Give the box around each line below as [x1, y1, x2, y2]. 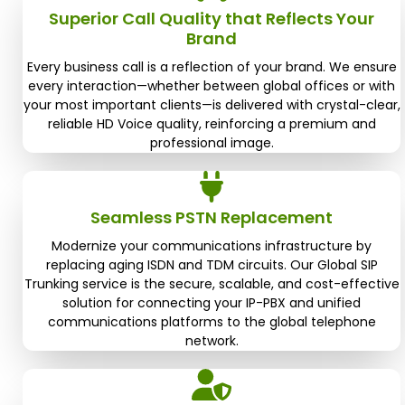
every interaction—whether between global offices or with [28, 77, 395, 95]
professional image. [149, 134, 274, 152]
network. [184, 332, 239, 350]
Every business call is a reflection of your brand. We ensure [26, 58, 397, 76]
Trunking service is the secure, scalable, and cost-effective [24, 275, 400, 293]
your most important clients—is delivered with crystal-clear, [23, 96, 400, 114]
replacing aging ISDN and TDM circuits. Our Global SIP [45, 256, 378, 274]
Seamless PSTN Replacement [90, 206, 333, 229]
